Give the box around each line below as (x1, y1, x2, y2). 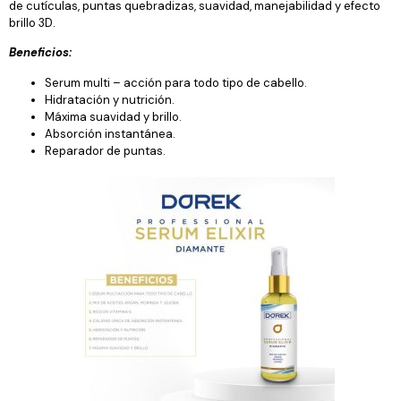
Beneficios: (9, 45, 72, 61)
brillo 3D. (9, 15, 55, 31)
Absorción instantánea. (45, 125, 175, 141)
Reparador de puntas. (45, 142, 166, 158)
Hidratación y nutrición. (45, 91, 175, 107)
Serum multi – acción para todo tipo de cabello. (45, 74, 307, 90)
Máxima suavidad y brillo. (45, 108, 182, 124)
